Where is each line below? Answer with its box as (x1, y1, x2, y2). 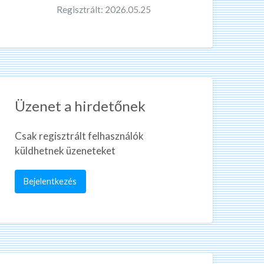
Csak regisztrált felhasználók (15, 129, 144, 142)
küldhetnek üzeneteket (15, 144, 115, 157)
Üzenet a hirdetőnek (15, 97, 146, 114)
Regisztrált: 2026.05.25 (57, 4, 151, 15)
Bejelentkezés (24, 176, 77, 186)
